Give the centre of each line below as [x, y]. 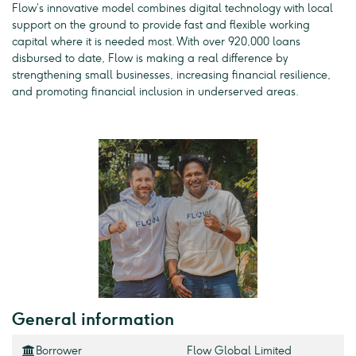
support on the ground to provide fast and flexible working [161, 25]
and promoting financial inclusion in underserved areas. [155, 92]
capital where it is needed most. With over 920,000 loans [156, 42]
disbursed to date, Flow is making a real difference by [150, 59]
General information [93, 319]
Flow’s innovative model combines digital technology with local [172, 9]
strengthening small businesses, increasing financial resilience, [171, 75]
